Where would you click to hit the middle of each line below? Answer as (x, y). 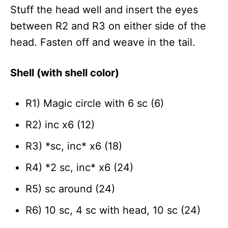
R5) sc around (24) (70, 189)
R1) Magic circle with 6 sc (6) (95, 103)
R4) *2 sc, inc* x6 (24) (79, 167)
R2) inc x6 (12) (60, 124)
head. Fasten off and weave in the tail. (103, 42)
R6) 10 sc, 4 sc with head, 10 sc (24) (113, 210)
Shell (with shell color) (65, 73)
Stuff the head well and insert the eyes (104, 9)
